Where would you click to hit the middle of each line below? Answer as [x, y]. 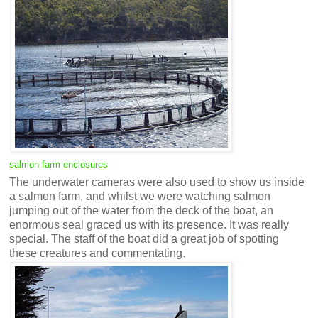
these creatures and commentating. [97, 253]
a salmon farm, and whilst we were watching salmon [140, 197]
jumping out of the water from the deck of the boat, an [141, 211]
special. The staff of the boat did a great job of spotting [144, 239]
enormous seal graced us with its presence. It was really [149, 225]
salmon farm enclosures [59, 165]
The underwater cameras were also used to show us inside [157, 182]
